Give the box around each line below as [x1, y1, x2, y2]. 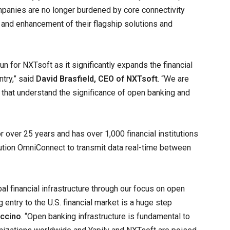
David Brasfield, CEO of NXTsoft [36, 73, 158, 84]
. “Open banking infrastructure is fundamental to [21, 211, 190, 221]
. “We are [158, 73, 189, 84]
